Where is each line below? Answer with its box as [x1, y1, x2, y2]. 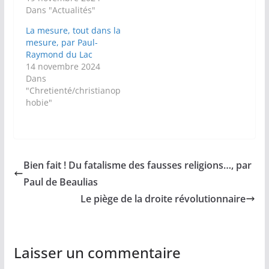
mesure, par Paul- [25, 37, 98, 49]
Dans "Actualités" [25, 4, 95, 16]
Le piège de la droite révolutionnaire [80, 192, 246, 206]
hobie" [25, 97, 52, 109]
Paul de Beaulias [23, 175, 98, 189]
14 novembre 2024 [25, 61, 100, 73]
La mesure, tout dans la [25, 25, 121, 37]
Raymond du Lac [25, 49, 92, 61]
